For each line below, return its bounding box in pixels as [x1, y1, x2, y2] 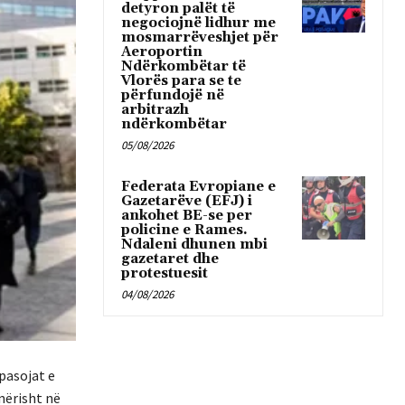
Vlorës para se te [121, 71, 241, 89]
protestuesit [121, 264, 208, 282]
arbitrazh [121, 100, 189, 118]
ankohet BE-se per [121, 206, 252, 224]
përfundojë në [121, 86, 224, 104]
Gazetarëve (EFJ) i [121, 192, 252, 210]
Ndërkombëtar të [121, 57, 246, 75]
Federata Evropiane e [121, 177, 276, 195]
